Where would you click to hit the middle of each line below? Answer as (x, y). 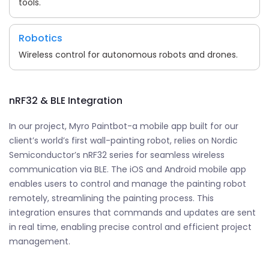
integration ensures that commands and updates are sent (132, 212)
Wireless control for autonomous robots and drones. (128, 54)
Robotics (41, 38)
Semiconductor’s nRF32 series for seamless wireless (117, 155)
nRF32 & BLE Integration (66, 100)
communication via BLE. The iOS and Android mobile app (128, 169)
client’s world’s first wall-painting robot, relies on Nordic (123, 140)
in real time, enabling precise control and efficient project (130, 227)
